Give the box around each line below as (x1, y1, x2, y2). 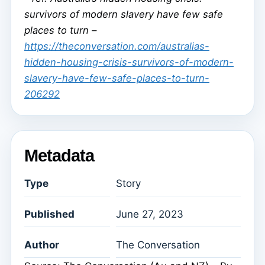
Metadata (24, 146, 94, 166)
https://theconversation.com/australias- (24, 40, 209, 53)
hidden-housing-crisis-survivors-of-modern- (24, 56, 234, 69)
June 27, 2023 (116, 208, 183, 221)
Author (24, 239, 59, 251)
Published (24, 208, 75, 221)
